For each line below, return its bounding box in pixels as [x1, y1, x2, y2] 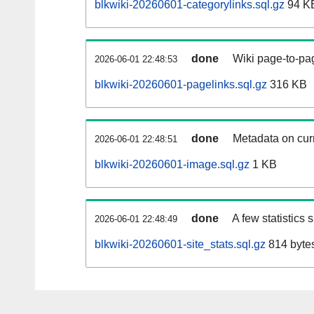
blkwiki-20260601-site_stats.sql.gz [95, 238, 266, 251]
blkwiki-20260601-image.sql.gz [95, 158, 250, 171]
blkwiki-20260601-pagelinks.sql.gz [95, 78, 267, 91]
